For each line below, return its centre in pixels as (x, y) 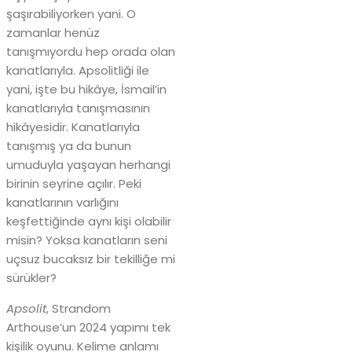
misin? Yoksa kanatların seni (87, 240)
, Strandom (79, 308)
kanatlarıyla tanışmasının (78, 108)
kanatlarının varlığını (62, 202)
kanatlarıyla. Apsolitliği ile (78, 70)
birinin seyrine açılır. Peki (74, 183)
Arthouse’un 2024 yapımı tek (88, 327)
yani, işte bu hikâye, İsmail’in (86, 89)
